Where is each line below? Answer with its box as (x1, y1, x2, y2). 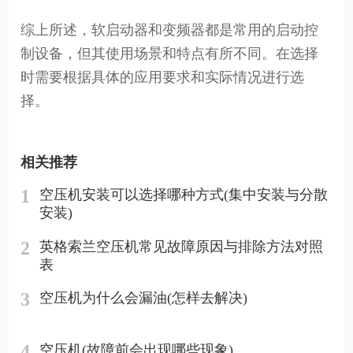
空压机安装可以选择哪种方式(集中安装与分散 (39, 187, 329, 203)
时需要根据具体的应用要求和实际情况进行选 (20, 69, 305, 86)
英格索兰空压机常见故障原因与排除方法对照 (39, 238, 324, 255)
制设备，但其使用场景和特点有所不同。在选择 (20, 46, 319, 62)
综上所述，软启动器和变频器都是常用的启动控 (20, 22, 319, 39)
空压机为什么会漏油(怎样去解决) (39, 290, 248, 307)
